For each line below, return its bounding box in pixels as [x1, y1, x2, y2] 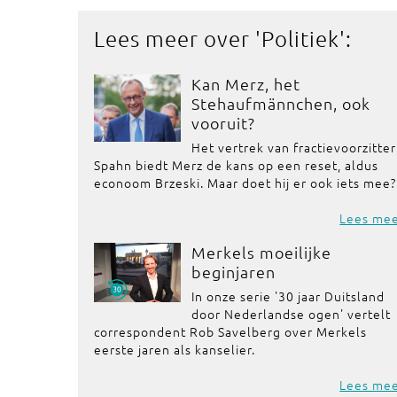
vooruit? [191, 113, 256, 133]
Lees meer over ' [94, 25, 261, 51]
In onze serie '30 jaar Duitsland [191, 287, 385, 305]
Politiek [261, 25, 339, 51]
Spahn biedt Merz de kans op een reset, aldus [94, 156, 378, 174]
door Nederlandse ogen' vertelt [191, 305, 392, 323]
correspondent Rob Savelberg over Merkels [94, 323, 367, 340]
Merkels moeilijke [191, 242, 332, 262]
